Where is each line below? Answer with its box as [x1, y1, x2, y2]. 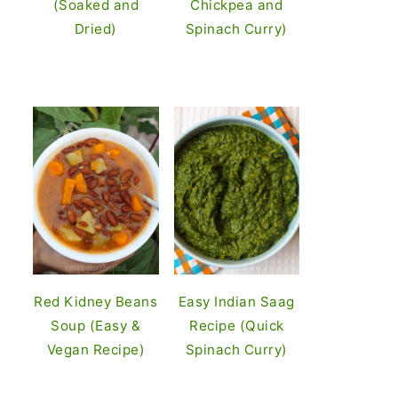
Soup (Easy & [51, 317, 141, 335]
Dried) [74, 20, 117, 38]
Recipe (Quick [189, 317, 284, 335]
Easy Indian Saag [178, 293, 295, 311]
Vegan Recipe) [46, 341, 145, 359]
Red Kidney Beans [34, 293, 158, 311]
